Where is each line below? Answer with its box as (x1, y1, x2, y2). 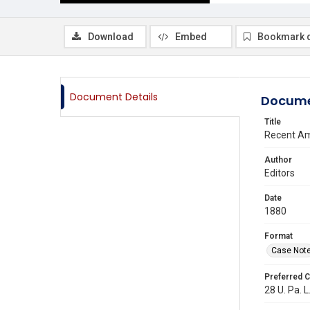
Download (88, 31, 134, 42)
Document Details (70, 90, 158, 104)
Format (264, 231, 293, 241)
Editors (264, 167, 295, 179)
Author (264, 155, 292, 165)
